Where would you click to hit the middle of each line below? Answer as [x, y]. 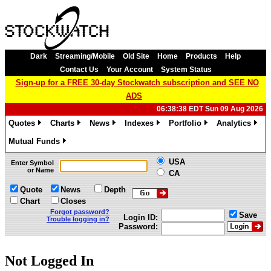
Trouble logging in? [78, 219]
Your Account [129, 70]
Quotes [22, 123]
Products [201, 56]
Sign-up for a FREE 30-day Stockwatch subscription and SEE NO [137, 83]
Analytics [234, 123]
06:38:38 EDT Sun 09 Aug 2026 [210, 109]
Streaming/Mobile [85, 56]
